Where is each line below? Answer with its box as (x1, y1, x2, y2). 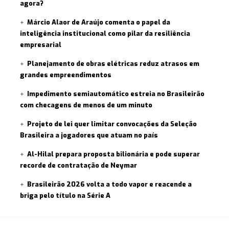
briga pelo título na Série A (20, 191, 110, 200)
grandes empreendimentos (20, 70, 111, 79)
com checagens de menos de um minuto (20, 100, 152, 109)
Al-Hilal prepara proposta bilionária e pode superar (27, 149, 200, 158)
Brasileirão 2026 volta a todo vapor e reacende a (27, 179, 192, 189)
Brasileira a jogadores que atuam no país (20, 130, 158, 140)
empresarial (20, 40, 63, 49)
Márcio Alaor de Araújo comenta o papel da (27, 17, 171, 27)
